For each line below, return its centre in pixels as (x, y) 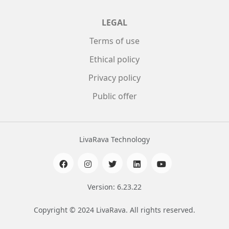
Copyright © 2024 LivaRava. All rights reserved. (114, 210)
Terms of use (114, 41)
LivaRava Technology (114, 139)
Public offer (114, 96)
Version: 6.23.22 (114, 187)
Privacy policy (114, 78)
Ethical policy (114, 59)
